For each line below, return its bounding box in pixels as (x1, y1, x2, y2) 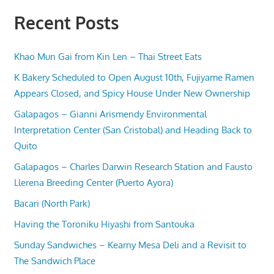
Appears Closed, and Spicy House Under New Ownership (13, 87, 250, 99)
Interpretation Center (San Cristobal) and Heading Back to (13, 124, 252, 136)
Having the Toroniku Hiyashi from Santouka (13, 218, 194, 230)
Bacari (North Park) (13, 197, 90, 209)
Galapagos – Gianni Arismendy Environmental (13, 108, 207, 120)
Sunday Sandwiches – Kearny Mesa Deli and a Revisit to (13, 239, 246, 251)
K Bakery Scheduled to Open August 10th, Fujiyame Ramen (13, 71, 254, 83)
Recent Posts (13, 12, 119, 34)
